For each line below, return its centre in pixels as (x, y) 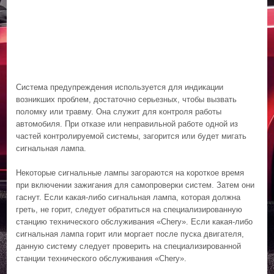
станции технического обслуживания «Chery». (102, 258)
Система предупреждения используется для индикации (120, 87)
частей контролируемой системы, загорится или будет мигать (131, 136)
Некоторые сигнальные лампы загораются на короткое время (130, 172)
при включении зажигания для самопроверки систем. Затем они (135, 185)
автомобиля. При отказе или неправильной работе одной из (127, 124)
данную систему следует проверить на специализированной (129, 246)
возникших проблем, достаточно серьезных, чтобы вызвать (127, 99)
